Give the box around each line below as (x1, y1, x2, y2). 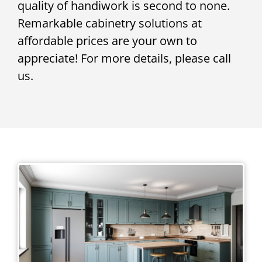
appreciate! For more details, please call (18, 50, 231, 66)
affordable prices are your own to (18, 32, 197, 49)
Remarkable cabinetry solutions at (18, 15, 202, 31)
